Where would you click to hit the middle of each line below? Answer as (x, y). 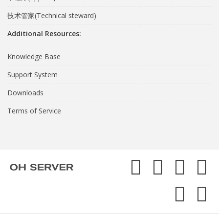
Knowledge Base (34, 56)
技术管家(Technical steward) (52, 15)
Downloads (25, 93)
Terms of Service (34, 111)
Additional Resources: (44, 33)
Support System (33, 75)
